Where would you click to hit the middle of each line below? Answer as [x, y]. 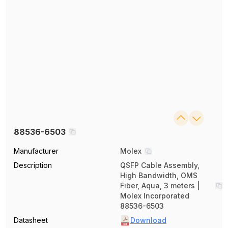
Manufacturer [36, 151]
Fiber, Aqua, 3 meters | [160, 186]
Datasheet [31, 220]
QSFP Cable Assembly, [160, 165]
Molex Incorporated [155, 196]
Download [148, 220]
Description [33, 165]
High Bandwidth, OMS [159, 176]
